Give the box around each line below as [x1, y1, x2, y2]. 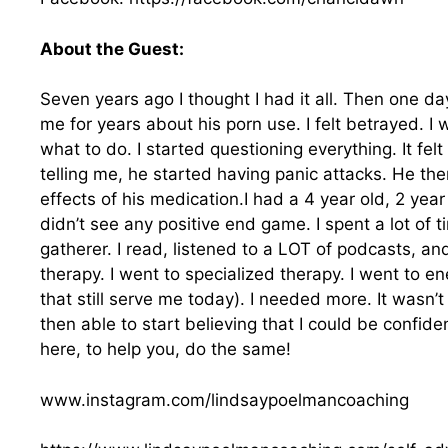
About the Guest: [40, 38, 184, 59]
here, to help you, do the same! [40, 339, 296, 360]
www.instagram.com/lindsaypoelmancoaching [40, 389, 409, 410]
